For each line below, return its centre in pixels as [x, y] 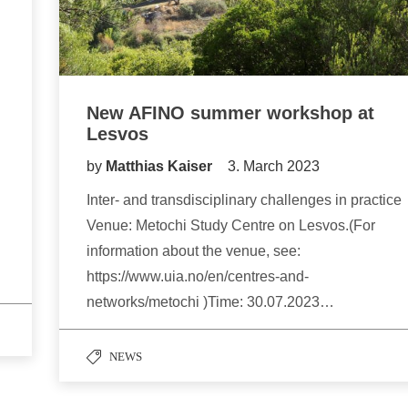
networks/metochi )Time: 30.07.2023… [210, 302]
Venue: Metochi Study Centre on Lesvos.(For [231, 226]
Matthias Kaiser [161, 167]
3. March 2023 [274, 167]
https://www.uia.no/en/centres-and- [198, 277]
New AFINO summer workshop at [230, 113]
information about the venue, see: [194, 251]
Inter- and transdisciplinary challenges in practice [244, 200]
